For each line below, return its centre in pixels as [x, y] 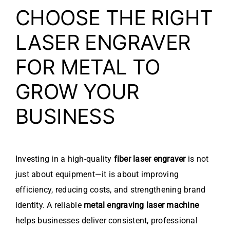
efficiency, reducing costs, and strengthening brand [111, 190]
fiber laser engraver [150, 159]
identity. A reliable [50, 205]
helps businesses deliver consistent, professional [107, 221]
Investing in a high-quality [65, 159]
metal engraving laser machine [141, 205]
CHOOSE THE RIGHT [114, 18]
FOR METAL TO [88, 67]
